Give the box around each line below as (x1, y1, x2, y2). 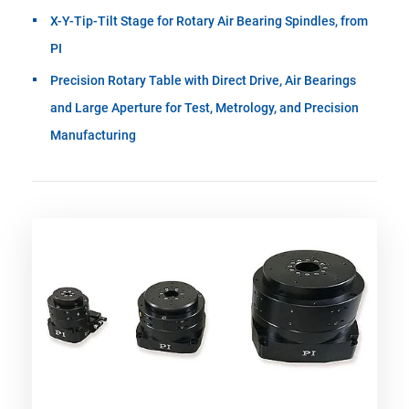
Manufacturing (50, 127, 136, 142)
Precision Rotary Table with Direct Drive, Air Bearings (50, 72, 356, 88)
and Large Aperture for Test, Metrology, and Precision (50, 100, 359, 115)
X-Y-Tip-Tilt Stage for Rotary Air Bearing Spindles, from (50, 13, 368, 28)
